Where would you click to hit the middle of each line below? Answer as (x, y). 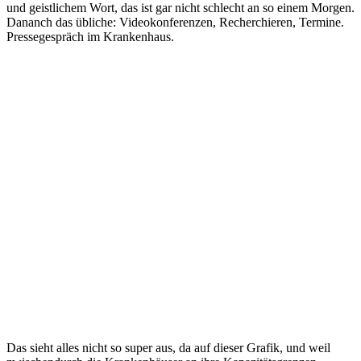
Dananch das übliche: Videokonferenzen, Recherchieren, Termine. (175, 22)
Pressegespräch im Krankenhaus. (90, 36)
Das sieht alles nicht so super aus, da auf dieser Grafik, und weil (168, 347)
